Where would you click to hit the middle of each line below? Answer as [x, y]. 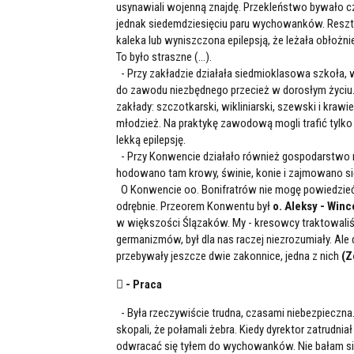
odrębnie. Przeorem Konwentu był [194, 206]
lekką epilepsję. [151, 139]
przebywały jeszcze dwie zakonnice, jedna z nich [228, 256]
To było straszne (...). [164, 56]
